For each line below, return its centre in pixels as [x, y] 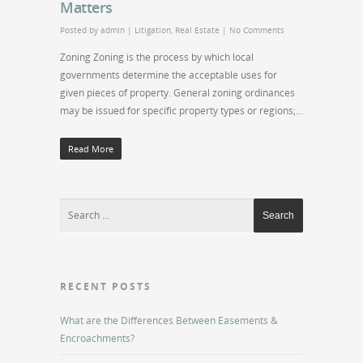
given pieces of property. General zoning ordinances [177, 93]
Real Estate [197, 30]
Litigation [153, 30]
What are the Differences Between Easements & [169, 320]
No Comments [257, 30]
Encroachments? [97, 338]
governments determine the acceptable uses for [169, 75]
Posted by [80, 30]
